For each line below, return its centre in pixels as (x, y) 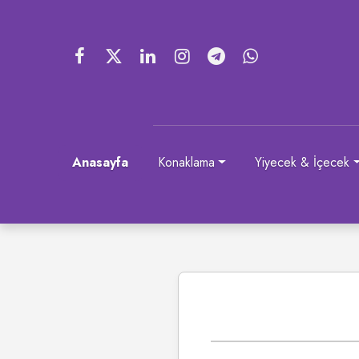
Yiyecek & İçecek (303, 163)
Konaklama (186, 163)
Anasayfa (101, 163)
